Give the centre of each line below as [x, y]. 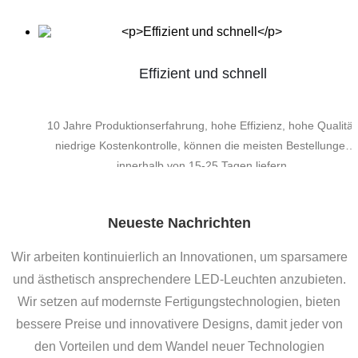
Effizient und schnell [203, 74]
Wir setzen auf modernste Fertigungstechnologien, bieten [179, 301]
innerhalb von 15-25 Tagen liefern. [203, 166]
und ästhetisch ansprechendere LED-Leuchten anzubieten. [179, 279]
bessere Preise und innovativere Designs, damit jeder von [179, 324]
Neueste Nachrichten [179, 223]
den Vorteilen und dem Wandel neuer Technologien [179, 346]
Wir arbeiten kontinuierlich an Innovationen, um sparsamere [179, 257]
